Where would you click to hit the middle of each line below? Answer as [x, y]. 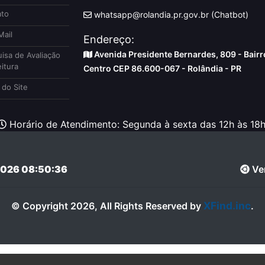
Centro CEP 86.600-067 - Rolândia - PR [162, 68]
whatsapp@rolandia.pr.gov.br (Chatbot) [170, 14]
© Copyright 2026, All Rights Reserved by [107, 206]
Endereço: [109, 39]
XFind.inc [227, 205]
